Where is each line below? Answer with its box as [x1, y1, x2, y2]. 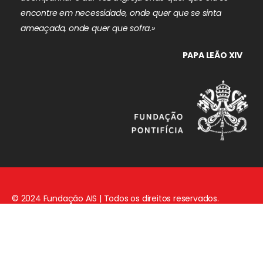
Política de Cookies [159, 231, 234, 243]
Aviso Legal [12, 231, 55, 243]
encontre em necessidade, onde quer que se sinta [21, 7, 221, 19]
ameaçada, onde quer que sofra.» [21, 22, 155, 35]
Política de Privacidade [62, 231, 152, 243]
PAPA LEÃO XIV [182, 49, 242, 62]
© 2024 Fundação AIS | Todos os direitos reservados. [12, 192, 221, 204]
